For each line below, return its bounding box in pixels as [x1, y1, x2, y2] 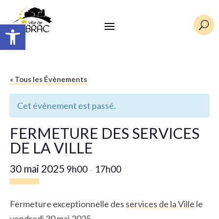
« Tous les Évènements [10, 75, 87, 84]
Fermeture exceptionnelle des [10, 198, 126, 210]
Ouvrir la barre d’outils [4, 19, 53, 38]
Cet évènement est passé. [17, 100, 116, 111]
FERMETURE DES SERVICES [10, 124, 199, 143]
